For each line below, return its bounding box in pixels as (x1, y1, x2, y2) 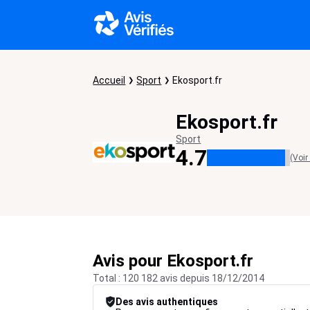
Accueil (93, 75, 126, 86)
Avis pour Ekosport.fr (93, 251, 254, 271)
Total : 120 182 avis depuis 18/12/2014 (93, 273, 265, 284)
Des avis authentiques (116, 296, 219, 307)
